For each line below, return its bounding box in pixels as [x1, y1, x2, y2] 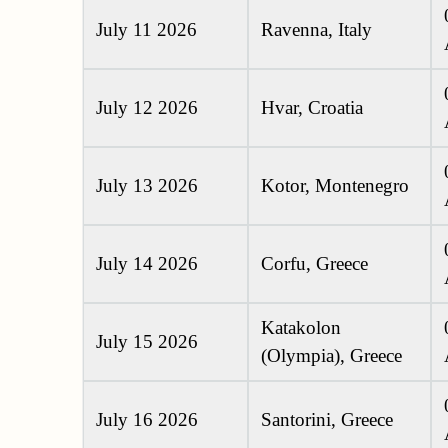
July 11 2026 [96, 19, 197, 41]
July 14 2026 [96, 253, 198, 275]
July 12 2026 [96, 97, 198, 119]
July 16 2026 [96, 409, 198, 431]
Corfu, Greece [261, 253, 368, 275]
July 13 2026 [96, 175, 198, 197]
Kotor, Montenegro [261, 175, 409, 197]
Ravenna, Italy [261, 19, 372, 41]
